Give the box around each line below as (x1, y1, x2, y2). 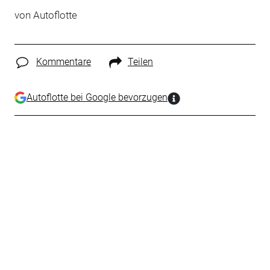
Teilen (127, 56, 153, 68)
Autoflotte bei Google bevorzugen (26, 91, 168, 103)
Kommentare (36, 56, 91, 68)
